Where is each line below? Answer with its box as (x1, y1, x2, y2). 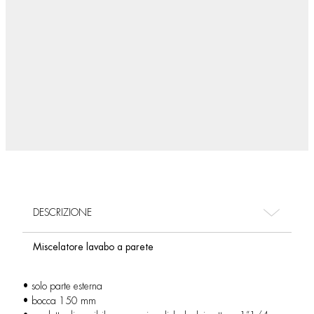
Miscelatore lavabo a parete (33, 242, 153, 252)
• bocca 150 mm (22, 296, 96, 306)
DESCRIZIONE (33, 207, 92, 217)
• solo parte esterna (22, 281, 102, 291)
